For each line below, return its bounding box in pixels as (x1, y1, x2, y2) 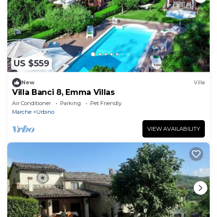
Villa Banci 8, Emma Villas (12, 87, 115, 97)
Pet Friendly (90, 99, 122, 107)
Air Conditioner (12, 99, 51, 107)
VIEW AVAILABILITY (147, 125, 200, 132)
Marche (12, 108, 31, 115)
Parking (60, 99, 81, 107)
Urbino (36, 108, 54, 115)
